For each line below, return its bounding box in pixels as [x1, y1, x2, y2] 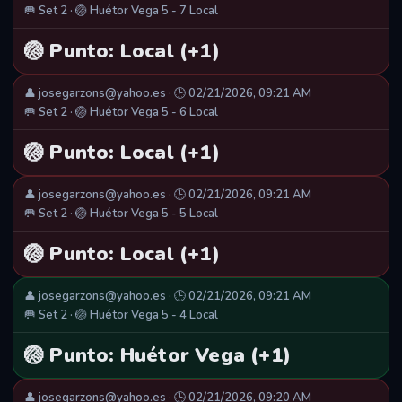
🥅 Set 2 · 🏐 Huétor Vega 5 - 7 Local [24, 3, 218, 20]
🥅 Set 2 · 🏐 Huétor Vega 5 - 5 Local [24, 205, 218, 223]
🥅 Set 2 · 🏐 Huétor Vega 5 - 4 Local [24, 307, 218, 324]
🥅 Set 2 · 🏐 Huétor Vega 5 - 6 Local [24, 104, 218, 121]
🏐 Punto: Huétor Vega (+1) [24, 342, 291, 370]
